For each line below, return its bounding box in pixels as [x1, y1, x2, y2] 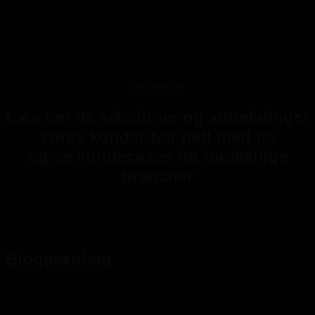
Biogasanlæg [6, 249, 112, 269]
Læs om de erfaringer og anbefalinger [6, 107, 309, 127]
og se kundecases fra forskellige [27, 146, 288, 166]
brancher [122, 166, 193, 186]
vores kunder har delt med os [39, 127, 276, 146]
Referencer [129, 80, 186, 93]
